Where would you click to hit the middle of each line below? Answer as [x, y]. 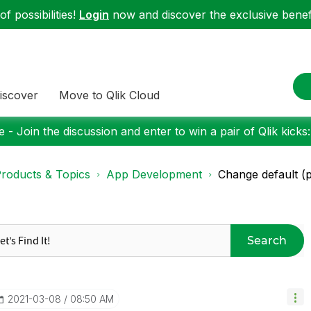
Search [267, 240]
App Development [154, 174]
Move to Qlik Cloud [109, 95]
